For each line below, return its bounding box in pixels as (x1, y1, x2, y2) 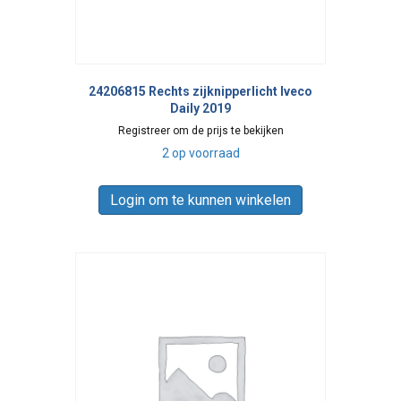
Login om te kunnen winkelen (110, 192, 291, 209)
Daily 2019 (170, 101, 231, 116)
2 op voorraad (161, 146, 240, 161)
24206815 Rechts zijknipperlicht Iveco (89, 84, 312, 99)
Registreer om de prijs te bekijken (117, 124, 284, 138)
